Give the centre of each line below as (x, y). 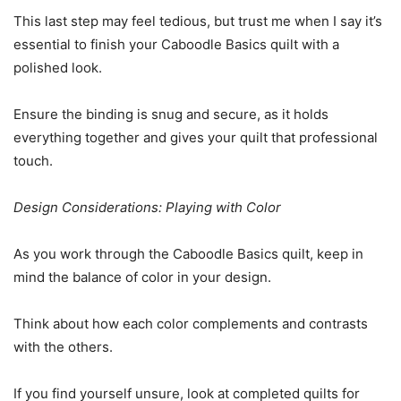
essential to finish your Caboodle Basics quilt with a (176, 44)
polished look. (58, 68)
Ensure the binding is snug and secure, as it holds (171, 114)
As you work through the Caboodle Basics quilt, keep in (188, 254)
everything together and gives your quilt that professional (196, 137)
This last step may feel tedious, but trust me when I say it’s (198, 21)
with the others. (63, 347)
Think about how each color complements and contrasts (191, 324)
